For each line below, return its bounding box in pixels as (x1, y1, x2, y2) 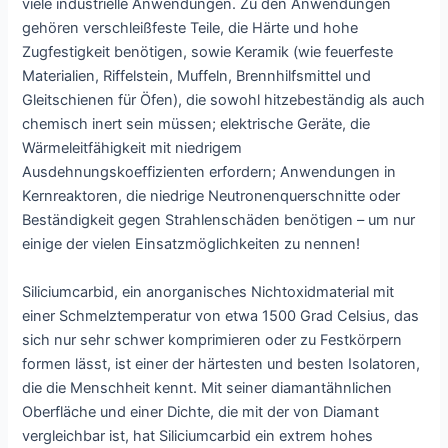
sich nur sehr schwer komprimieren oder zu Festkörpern (22, 330, 403, 349)
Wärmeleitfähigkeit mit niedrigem (22, 139, 243, 158)
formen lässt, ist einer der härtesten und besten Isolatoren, (22, 354, 421, 373)
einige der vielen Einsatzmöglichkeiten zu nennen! (22, 235, 361, 254)
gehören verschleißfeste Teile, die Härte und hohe (22, 19, 359, 38)
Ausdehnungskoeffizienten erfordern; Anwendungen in (22, 163, 397, 182)
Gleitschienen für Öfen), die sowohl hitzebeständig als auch (22, 91, 426, 110)
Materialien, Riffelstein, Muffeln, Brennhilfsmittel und (22, 67, 372, 86)
